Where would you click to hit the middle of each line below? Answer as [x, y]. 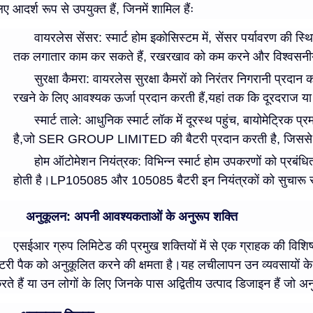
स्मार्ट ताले [56, 121]
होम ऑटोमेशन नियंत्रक [86, 162]
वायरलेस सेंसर [66, 38]
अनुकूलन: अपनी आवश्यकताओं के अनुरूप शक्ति [132, 217]
